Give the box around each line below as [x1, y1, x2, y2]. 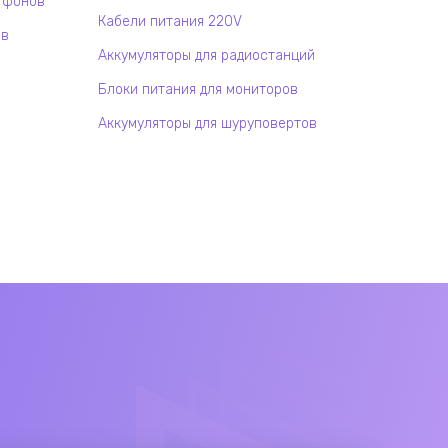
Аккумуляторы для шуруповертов [98, 115, 317, 132]
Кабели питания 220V [98, 13, 242, 30]
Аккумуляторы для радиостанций [98, 47, 315, 64]
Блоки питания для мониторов [98, 81, 298, 98]
